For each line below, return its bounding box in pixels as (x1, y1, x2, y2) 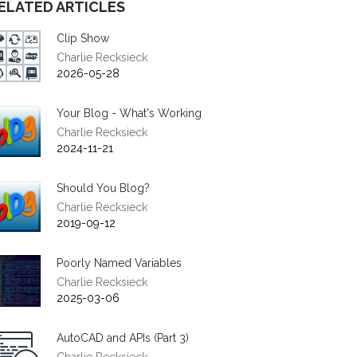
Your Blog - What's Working (57, 107, 202, 120)
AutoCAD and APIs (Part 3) (57, 331, 189, 344)
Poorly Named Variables (57, 257, 182, 269)
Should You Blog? (57, 182, 150, 194)
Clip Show (57, 32, 109, 45)
